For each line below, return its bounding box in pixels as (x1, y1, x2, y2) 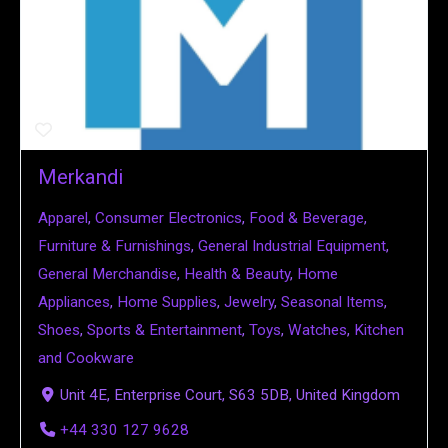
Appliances (38, 293, 110, 312)
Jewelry (224, 293, 274, 312)
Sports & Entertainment (87, 321, 242, 340)
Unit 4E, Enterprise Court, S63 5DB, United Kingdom (60, 385, 401, 404)
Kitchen (354, 321, 404, 340)
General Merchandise (38, 265, 177, 284)
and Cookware (38, 349, 134, 368)
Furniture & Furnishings (38, 237, 191, 256)
